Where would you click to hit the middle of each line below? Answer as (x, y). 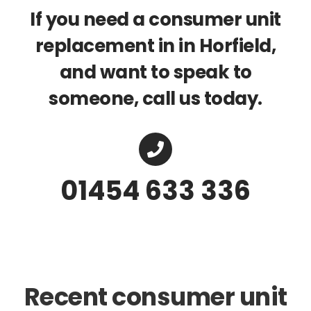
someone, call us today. (155, 99)
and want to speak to (155, 73)
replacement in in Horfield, (155, 46)
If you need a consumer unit (155, 20)
